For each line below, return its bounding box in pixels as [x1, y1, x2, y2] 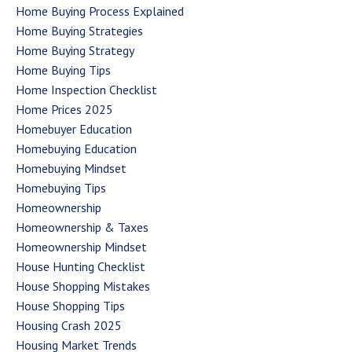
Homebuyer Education [16, 120, 132, 137]
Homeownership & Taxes [16, 218, 148, 235]
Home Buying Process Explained [16, 2, 184, 19]
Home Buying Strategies [16, 22, 143, 38]
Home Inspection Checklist [16, 81, 157, 97]
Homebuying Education [16, 140, 137, 156]
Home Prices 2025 [16, 101, 113, 117]
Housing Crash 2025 [16, 317, 122, 333]
